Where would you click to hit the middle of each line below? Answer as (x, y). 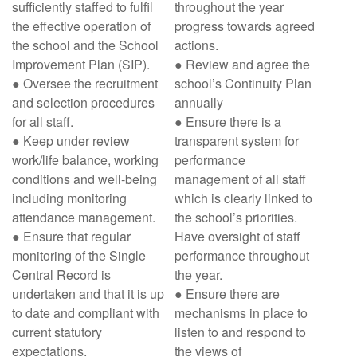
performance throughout (242, 255)
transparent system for (237, 141)
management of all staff (240, 179)
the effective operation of (81, 26)
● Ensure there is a (228, 122)
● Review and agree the (242, 64)
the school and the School (85, 45)
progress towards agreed (245, 26)
